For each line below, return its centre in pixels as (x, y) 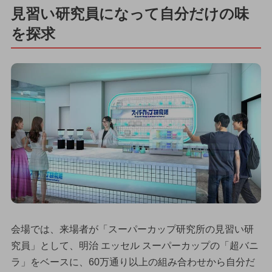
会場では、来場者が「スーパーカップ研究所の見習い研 (132, 229)
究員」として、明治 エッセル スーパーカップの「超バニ (134, 246)
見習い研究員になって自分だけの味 (130, 13)
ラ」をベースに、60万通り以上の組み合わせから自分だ (133, 262)
